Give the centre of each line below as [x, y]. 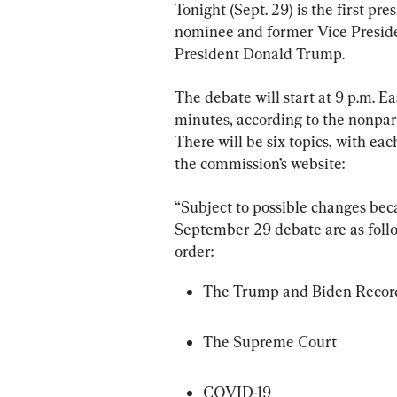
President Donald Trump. [260, 54]
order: [194, 251]
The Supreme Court [270, 342]
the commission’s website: [260, 163]
